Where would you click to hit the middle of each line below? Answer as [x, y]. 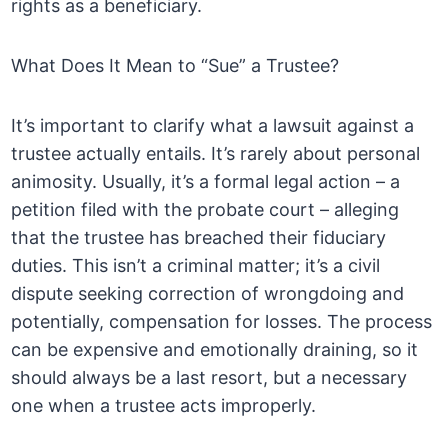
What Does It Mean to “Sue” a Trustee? [175, 66]
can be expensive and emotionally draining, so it [215, 350]
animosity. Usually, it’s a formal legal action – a [206, 182]
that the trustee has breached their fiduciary [199, 238]
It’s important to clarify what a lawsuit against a [213, 126]
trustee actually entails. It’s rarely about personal [216, 154]
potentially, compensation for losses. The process [222, 322]
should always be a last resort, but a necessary [209, 378]
